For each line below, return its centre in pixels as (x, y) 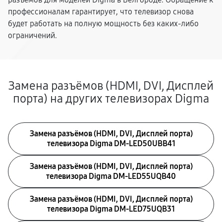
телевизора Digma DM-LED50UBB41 (111, 143)
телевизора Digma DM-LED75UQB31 (111, 209)
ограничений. (32, 35)
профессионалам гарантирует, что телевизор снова (101, 12)
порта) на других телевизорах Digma (111, 99)
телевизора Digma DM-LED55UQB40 (111, 176)
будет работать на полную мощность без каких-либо (103, 24)
